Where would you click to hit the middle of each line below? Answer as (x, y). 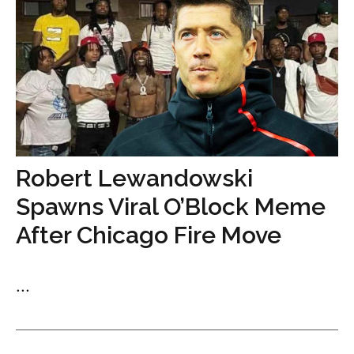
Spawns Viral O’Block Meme (171, 207)
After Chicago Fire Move (149, 235)
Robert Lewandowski (134, 179)
